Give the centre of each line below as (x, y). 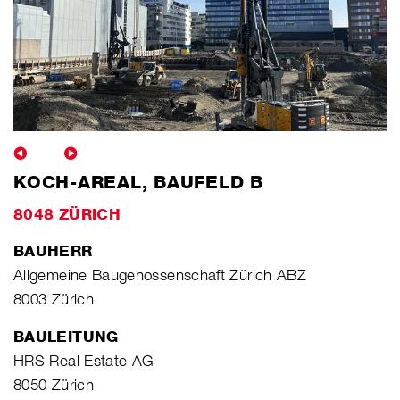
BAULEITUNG (66, 336)
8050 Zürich (54, 384)
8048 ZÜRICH (67, 214)
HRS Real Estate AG (84, 360)
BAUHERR (53, 250)
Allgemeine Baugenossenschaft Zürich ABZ (160, 275)
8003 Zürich (54, 299)
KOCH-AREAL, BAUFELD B (138, 182)
